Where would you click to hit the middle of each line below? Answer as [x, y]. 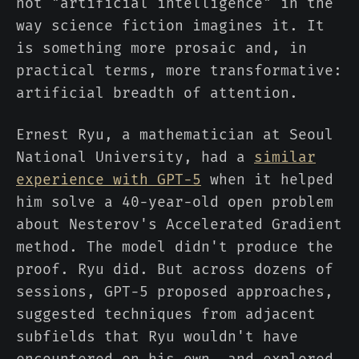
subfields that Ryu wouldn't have [157, 337]
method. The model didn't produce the [175, 247]
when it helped [267, 180]
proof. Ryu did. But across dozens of [175, 270]
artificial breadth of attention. [157, 93]
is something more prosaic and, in [161, 48]
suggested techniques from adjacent [166, 315]
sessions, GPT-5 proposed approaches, [175, 292]
